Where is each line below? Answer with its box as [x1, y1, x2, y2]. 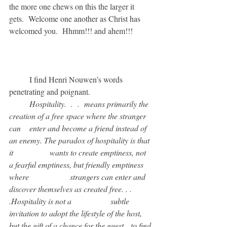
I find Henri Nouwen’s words [9, 74, 29, 85]
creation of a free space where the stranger [9, 110, 148, 121]
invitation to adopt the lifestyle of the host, [9, 208, 144, 218]
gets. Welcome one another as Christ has [9, 13, 142, 24]
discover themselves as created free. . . [9, 183, 134, 194]
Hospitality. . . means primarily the [9, 98, 29, 109]
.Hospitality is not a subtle [9, 196, 73, 206]
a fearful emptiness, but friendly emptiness [9, 159, 145, 170]
